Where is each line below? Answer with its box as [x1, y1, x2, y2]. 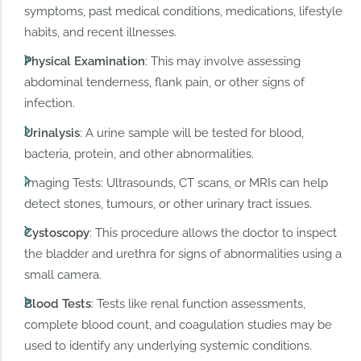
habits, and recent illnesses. [24, 25, 177, 40]
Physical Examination [24, 54, 146, 69]
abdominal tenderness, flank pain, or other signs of [24, 75, 305, 90]
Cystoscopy [24, 225, 90, 240]
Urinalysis [24, 125, 81, 140]
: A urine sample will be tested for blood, [80, 125, 305, 140]
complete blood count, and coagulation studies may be [24, 317, 333, 332]
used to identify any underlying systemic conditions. [24, 338, 313, 353]
